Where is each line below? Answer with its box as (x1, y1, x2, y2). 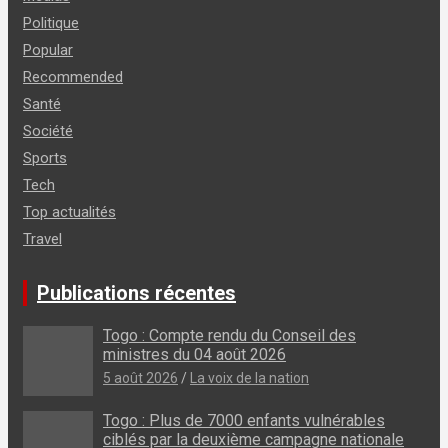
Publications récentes (37, 280, 236, 305)
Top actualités (23, 202, 116, 221)
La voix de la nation (190, 369, 309, 386)
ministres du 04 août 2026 (103, 344, 286, 364)
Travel (23, 229, 62, 248)
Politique (23, 13, 79, 32)
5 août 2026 (103, 369, 178, 386)
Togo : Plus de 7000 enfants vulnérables (103, 410, 385, 430)
